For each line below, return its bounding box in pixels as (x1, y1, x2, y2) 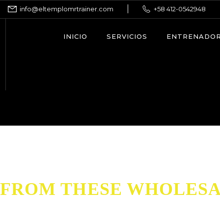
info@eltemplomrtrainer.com (20, 5, 113, 13)
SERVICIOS (107, 32, 147, 40)
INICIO (63, 32, 87, 40)
